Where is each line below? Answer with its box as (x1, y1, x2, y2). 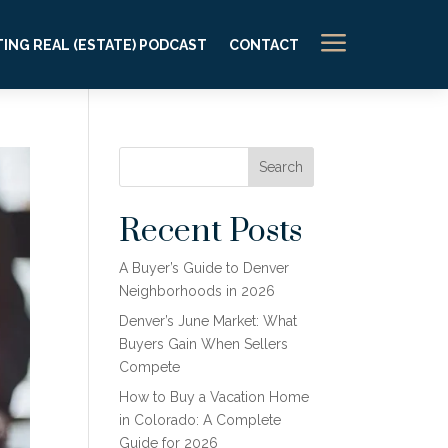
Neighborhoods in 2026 (119, 283, 276, 299)
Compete (119, 359, 181, 375)
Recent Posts (119, 211, 303, 252)
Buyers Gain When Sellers (119, 336, 289, 352)
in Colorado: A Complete (119, 412, 282, 428)
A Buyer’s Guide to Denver (119, 260, 290, 276)
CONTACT (228, 36, 299, 53)
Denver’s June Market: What (119, 313, 298, 329)
